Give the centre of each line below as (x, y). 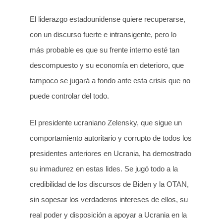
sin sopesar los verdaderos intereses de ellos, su (109, 199)
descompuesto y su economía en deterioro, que (107, 65)
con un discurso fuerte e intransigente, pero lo (103, 35)
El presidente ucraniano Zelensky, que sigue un (106, 122)
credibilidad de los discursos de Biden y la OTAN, (109, 184)
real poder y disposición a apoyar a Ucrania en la (108, 215)
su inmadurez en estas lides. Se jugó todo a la (104, 168)
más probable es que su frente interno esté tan (105, 50)
